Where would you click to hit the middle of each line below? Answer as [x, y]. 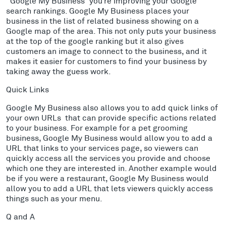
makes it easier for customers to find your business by [106, 61]
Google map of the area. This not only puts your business [111, 30]
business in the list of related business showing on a [102, 20]
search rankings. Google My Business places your [98, 10]
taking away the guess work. [60, 71]
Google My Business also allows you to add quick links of [112, 107]
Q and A [21, 216]
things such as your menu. [55, 198]
